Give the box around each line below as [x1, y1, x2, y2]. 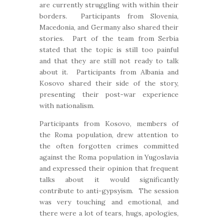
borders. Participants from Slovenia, [39, 12, 179, 20]
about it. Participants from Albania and [39, 68, 179, 76]
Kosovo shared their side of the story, [39, 79, 179, 88]
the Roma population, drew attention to [39, 130, 179, 139]
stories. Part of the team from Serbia [39, 34, 179, 43]
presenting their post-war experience [39, 90, 179, 99]
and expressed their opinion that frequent [39, 164, 179, 173]
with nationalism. [39, 101, 94, 110]
